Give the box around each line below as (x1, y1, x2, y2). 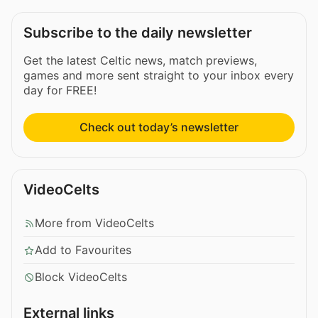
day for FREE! (23, 83, 97, 98)
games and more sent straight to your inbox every (23, 68, 294, 83)
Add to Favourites (35, 243, 131, 258)
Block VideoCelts (35, 270, 127, 285)
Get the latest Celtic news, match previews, (23, 53, 257, 68)
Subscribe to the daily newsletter (23, 24, 252, 42)
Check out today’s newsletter (79, 120, 238, 135)
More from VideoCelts (35, 216, 154, 231)
